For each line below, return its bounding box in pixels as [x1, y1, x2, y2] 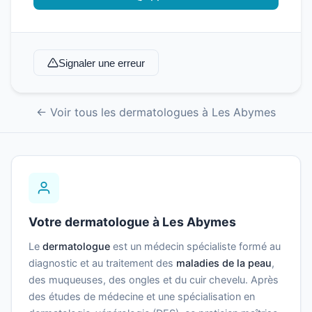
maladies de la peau [176, 257, 272, 270]
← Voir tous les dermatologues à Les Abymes [36, 105, 276, 120]
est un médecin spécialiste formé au [110, 240, 281, 253]
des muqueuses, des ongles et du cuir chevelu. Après [29, 274, 279, 286]
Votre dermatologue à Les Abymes [29, 214, 236, 230]
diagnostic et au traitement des [29, 257, 176, 270]
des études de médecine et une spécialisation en [29, 290, 255, 303]
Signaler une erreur [58, 56, 146, 69]
